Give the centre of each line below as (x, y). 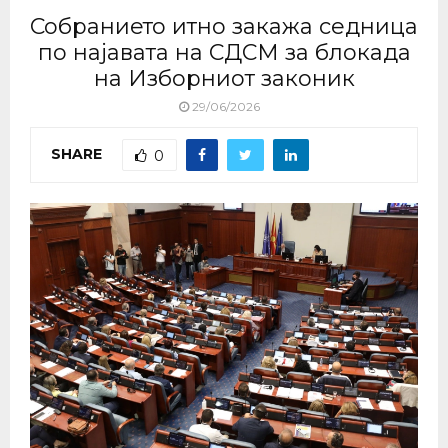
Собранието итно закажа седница (224, 26)
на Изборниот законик (224, 78)
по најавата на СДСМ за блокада (224, 52)
